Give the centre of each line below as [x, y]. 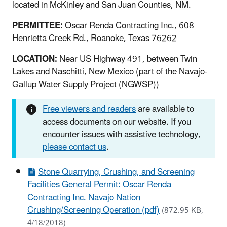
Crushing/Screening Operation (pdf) [93, 210]
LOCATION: [35, 59]
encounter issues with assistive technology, [122, 135]
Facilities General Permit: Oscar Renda [99, 185]
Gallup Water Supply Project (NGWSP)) [86, 84]
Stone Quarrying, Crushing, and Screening [117, 172]
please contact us [74, 147]
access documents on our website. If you [117, 122]
